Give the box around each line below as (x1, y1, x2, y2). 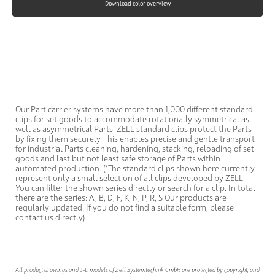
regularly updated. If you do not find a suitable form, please (15, 204, 234, 213)
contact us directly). (15, 214, 87, 223)
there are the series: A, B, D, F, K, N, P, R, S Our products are (15, 194, 227, 203)
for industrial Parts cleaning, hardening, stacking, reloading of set (15, 145, 254, 154)
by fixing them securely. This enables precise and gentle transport (15, 135, 255, 144)
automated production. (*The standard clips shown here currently (15, 165, 255, 174)
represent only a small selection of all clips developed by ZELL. (15, 174, 245, 184)
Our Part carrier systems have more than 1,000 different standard (15, 106, 253, 115)
